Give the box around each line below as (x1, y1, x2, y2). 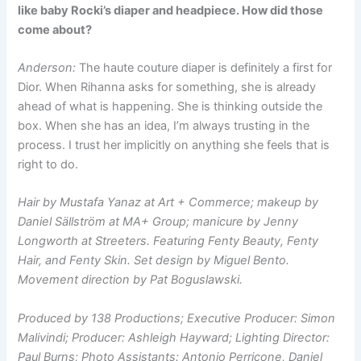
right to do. (18, 156, 79, 172)
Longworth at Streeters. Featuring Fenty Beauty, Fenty (18, 234, 319, 249)
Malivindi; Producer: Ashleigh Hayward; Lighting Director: (18, 330, 330, 345)
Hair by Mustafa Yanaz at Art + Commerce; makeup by (18, 195, 319, 210)
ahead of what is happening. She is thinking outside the (18, 98, 323, 114)
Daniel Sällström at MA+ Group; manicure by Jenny (18, 214, 299, 230)
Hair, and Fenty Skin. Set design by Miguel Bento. (18, 253, 290, 268)
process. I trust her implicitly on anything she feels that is (18, 137, 330, 152)
